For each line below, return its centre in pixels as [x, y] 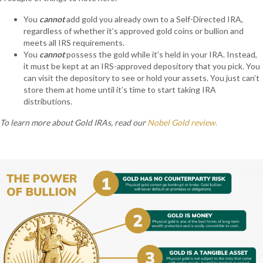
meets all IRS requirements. [74, 43]
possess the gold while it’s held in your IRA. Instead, [161, 54]
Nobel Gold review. [182, 122]
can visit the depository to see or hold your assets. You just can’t [141, 78]
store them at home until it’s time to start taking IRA [120, 90]
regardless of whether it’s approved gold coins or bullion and [134, 31]
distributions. [48, 101]
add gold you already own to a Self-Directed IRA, [155, 19]
